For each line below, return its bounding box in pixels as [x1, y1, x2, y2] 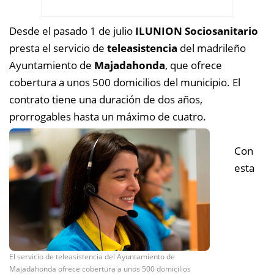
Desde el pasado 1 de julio [9, 24, 135, 38]
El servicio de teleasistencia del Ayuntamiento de [9, 251, 175, 262]
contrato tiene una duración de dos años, [9, 92, 202, 106]
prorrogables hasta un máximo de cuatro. [9, 109, 206, 124]
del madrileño [177, 41, 246, 55]
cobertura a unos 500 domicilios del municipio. [9, 75, 230, 89]
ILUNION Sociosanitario [135, 24, 258, 38]
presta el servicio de [9, 41, 107, 55]
